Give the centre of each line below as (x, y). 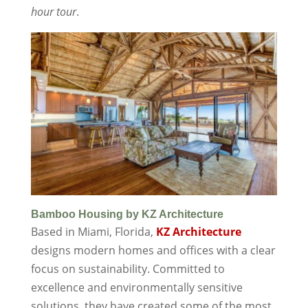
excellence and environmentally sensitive (136, 288)
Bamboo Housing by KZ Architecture (127, 214)
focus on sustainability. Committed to (128, 269)
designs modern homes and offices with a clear (153, 251)
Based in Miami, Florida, (93, 232)
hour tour (53, 11)
